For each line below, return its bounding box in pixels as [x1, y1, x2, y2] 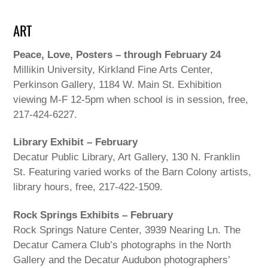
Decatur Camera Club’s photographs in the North [13, 239, 232, 251]
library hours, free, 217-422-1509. [13, 181, 163, 193]
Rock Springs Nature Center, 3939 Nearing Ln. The [13, 224, 241, 236]
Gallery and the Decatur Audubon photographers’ [13, 254, 230, 266]
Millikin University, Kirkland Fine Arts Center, [13, 63, 214, 75]
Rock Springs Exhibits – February [13, 209, 173, 221]
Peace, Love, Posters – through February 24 [13, 48, 221, 60]
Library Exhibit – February [13, 136, 138, 148]
